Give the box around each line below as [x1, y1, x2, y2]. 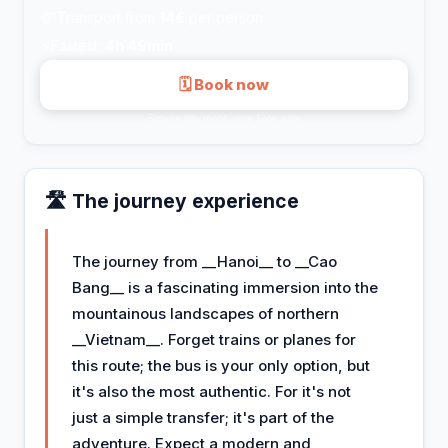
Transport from [57, 9, 159, 27]
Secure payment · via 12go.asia [146, 111, 302, 124]
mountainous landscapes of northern [72, 303, 339, 323]
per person [185, 9, 263, 27]
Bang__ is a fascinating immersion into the [72, 277, 378, 297]
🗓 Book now [179, 74, 269, 94]
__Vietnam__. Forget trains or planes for [72, 329, 356, 349]
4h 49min [105, 37, 173, 55]
